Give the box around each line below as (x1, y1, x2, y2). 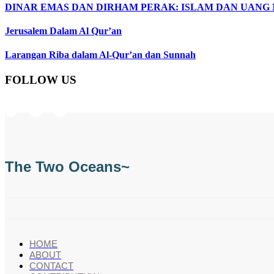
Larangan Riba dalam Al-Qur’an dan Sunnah (5, 50, 196, 61)
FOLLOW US (5, 73, 76, 87)
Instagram (10, 98, 48, 109)
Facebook (35, 98, 73, 109)
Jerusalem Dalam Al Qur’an (5, 25, 122, 36)
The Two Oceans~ (5, 158, 130, 176)
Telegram (59, 98, 95, 109)
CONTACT (29, 261, 73, 272)
